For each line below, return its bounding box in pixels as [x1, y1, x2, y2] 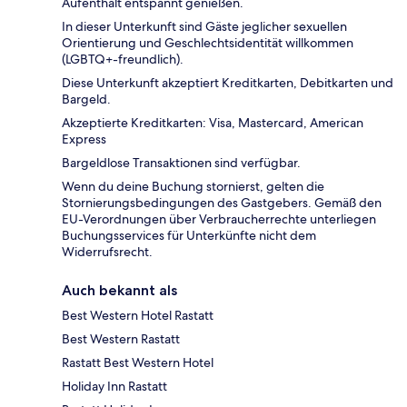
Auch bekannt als [62, 282, 177, 300]
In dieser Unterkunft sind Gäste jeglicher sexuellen [62, 18, 347, 35]
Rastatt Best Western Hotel [62, 354, 213, 372]
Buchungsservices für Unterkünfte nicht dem [62, 227, 316, 244]
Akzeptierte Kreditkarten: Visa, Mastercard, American [62, 114, 363, 132]
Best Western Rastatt [62, 331, 180, 348]
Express [62, 131, 106, 148]
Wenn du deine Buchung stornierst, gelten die [62, 178, 324, 195]
